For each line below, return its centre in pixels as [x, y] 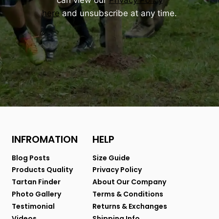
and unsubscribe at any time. [118, 13]
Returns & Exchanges [130, 206]
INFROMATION [45, 140]
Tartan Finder [36, 182]
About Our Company [129, 182]
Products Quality [42, 170]
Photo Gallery [36, 194]
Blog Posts [31, 158]
